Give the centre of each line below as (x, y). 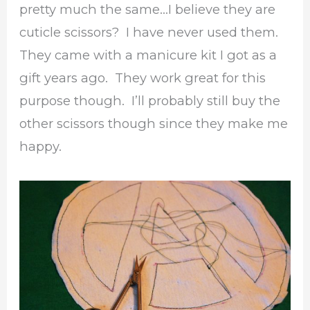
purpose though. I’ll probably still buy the (150, 100)
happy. (41, 146)
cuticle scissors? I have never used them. (151, 32)
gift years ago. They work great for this (143, 77)
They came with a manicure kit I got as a (148, 55)
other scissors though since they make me (154, 123)
